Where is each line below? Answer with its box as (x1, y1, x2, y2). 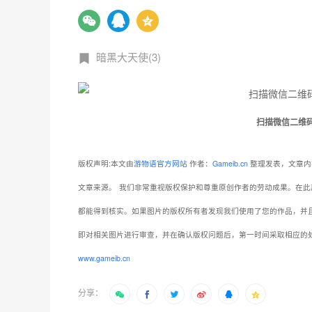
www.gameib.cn (78, 252, 130, 263)
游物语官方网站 (134, 157, 187, 169)
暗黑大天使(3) (96, 49, 161, 64)
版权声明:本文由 (78, 157, 134, 169)
